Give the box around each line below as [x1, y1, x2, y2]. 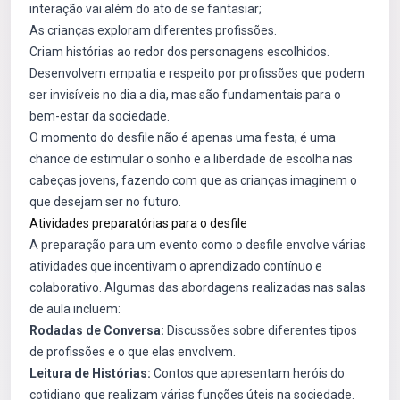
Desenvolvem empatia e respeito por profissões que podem [29, 66, 365, 80]
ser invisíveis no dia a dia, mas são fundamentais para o [29, 87, 341, 102]
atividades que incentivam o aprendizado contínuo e [29, 259, 322, 273]
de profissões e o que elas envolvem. [29, 345, 236, 359]
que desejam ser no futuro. [29, 195, 181, 209]
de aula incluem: [29, 302, 121, 316]
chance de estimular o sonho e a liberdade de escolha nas [29, 152, 353, 166]
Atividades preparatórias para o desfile [29, 216, 247, 230]
